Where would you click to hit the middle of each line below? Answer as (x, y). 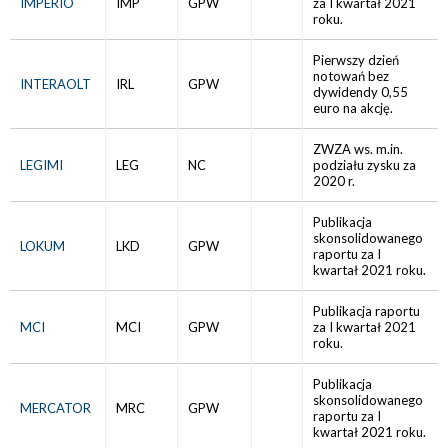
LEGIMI (41, 165)
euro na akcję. (353, 108)
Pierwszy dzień (356, 60)
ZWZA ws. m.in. (358, 149)
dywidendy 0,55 (360, 92)
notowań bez (351, 76)
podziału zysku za (364, 165)
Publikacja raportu (366, 311)
